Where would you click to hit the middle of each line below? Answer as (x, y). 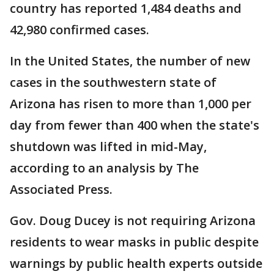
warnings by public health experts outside (136, 263)
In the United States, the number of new (130, 61)
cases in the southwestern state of (113, 82)
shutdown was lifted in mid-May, (108, 146)
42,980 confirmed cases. (83, 30)
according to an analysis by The (104, 168)
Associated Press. (64, 189)
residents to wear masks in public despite (134, 242)
